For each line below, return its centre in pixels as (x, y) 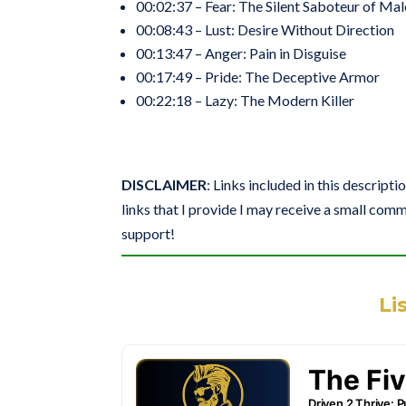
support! (149, 234)
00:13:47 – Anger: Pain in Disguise (242, 53)
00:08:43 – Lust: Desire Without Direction (266, 30)
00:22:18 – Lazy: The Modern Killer (246, 101)
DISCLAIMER (164, 185)
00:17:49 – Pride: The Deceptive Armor (258, 77)
